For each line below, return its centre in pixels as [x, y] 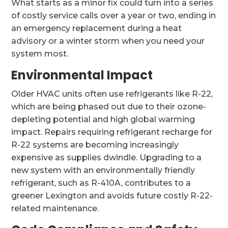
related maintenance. [55, 208]
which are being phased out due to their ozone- [109, 107]
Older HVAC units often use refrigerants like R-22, [112, 94]
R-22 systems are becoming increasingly [95, 145]
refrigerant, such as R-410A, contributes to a [101, 183]
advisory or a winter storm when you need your [108, 41]
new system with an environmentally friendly [103, 170]
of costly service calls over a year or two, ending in [114, 16]
